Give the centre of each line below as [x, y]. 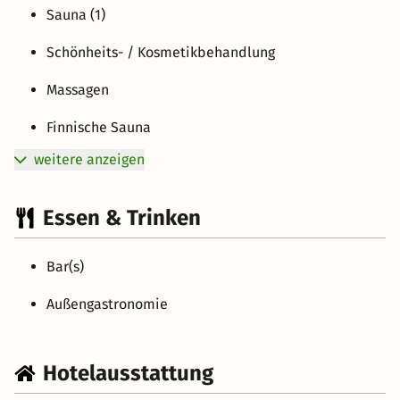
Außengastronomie [107, 304]
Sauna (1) [76, 14]
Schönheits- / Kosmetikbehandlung [161, 52]
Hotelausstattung [128, 373]
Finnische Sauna [99, 127]
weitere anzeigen [89, 159]
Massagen [78, 89]
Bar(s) [65, 266]
